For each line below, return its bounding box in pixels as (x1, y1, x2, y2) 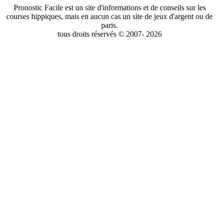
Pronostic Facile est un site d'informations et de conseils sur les (13, 3, 206, 12)
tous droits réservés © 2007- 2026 (57, 30, 162, 39)
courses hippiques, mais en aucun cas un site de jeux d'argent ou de (6, 12, 213, 21)
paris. (101, 21, 118, 30)
